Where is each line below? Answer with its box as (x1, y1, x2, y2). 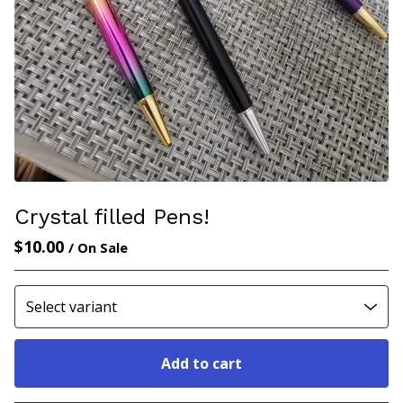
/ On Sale (68, 238, 128, 257)
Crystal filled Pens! (14, 204, 210, 230)
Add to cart (161, 354, 242, 374)
